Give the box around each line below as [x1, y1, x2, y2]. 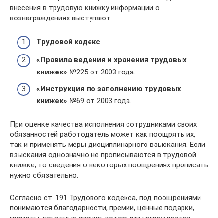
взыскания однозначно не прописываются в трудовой [10, 150, 196, 159]
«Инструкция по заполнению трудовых [36, 84, 181, 93]
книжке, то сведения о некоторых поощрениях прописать [10, 160, 208, 169]
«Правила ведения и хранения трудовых [36, 55, 187, 64]
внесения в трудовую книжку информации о [10, 3, 160, 12]
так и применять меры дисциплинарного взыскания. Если [10, 140, 205, 149]
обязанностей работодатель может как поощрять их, [10, 129, 195, 139]
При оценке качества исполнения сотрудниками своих [10, 119, 197, 128]
